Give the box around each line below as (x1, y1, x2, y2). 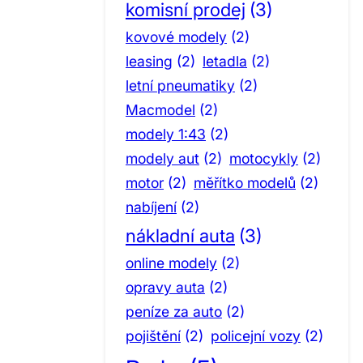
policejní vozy (211, 327, 301, 344)
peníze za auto (126, 302, 222, 320)
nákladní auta (126, 224, 235, 246)
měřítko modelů (194, 173, 296, 191)
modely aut (126, 149, 199, 167)
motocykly (229, 149, 298, 167)
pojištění (126, 327, 181, 344)
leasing (126, 52, 173, 70)
